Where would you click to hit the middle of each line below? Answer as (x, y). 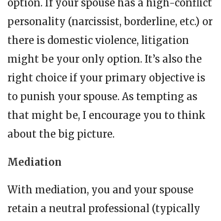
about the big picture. (61, 134)
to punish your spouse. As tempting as (102, 97)
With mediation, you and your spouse (100, 190)
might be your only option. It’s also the (105, 59)
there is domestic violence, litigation (98, 40)
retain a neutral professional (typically (104, 209)
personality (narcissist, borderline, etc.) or (110, 22)
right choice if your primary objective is (106, 78)
